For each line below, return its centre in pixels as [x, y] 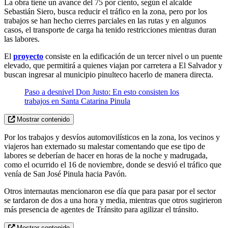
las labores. [22, 39]
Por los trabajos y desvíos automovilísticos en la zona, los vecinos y [112, 137]
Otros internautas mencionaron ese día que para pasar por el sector [110, 191]
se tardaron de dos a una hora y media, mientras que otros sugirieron [113, 200]
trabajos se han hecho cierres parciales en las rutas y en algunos [105, 20]
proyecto [28, 56]
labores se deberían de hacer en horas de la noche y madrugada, [106, 155]
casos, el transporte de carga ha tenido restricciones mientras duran [110, 30]
